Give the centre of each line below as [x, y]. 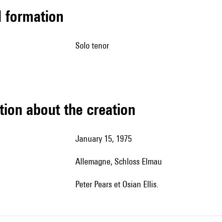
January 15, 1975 [106, 139]
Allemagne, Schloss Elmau [121, 161]
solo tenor [94, 45]
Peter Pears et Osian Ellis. [119, 184]
